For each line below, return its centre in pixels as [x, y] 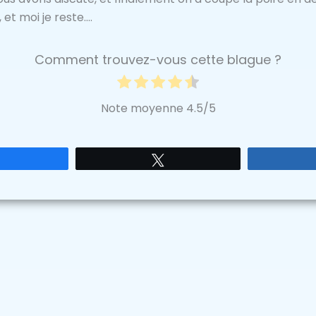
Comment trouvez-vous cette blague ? [158, 60]
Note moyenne [143, 108]
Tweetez [190, 160]
